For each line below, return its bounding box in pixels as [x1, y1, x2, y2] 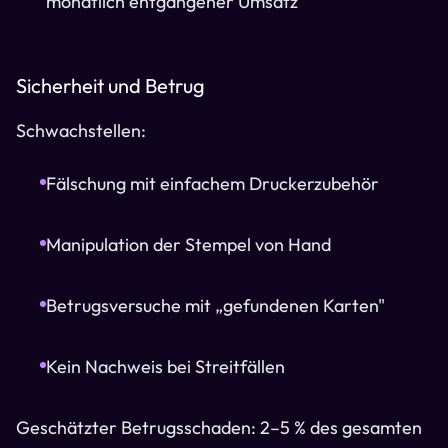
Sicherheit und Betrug [16, 73, 205, 98]
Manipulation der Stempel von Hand [46, 233, 331, 256]
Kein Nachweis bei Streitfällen [46, 355, 285, 378]
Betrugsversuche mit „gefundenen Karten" [46, 294, 385, 317]
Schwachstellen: [16, 119, 146, 142]
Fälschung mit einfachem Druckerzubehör [46, 172, 379, 195]
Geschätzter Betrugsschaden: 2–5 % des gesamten [16, 416, 422, 439]
